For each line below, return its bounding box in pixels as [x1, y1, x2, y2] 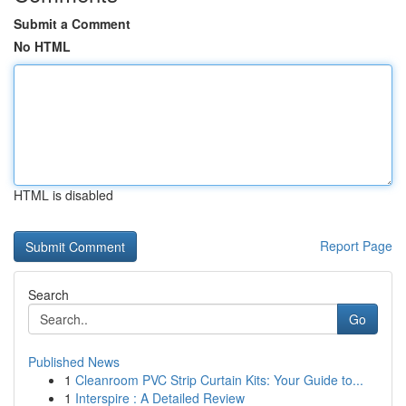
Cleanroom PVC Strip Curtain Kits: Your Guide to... [75, 371, 363, 389]
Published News [28, 353, 120, 371]
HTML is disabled [14, 186, 113, 204]
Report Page [320, 237, 392, 255]
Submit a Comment [14, 14, 130, 33]
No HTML [14, 37, 71, 55]
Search [28, 285, 69, 304]
